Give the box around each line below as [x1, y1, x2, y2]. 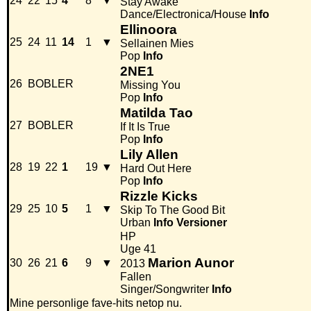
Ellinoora [120, 22, 177, 37]
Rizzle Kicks [120, 189, 198, 204]
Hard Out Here [120, 162, 192, 175]
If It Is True [120, 121, 170, 133]
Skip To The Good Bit [120, 204, 225, 217]
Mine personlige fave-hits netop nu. [10, 297, 182, 310]
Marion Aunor [148, 255, 234, 271]
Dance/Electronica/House [120, 8, 246, 21]
